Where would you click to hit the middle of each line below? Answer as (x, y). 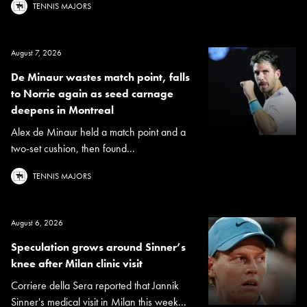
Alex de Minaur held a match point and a (98, 132)
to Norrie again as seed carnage (92, 94)
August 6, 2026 (37, 223)
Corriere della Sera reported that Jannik (95, 286)
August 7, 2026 (36, 53)
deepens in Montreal (62, 110)
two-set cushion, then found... (73, 149)
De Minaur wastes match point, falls (100, 77)
